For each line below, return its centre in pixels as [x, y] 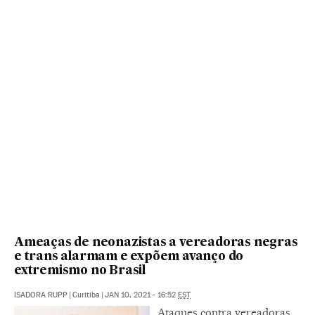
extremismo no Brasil [80, 271]
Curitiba [86, 295]
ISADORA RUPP [41, 295]
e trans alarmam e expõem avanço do [129, 257]
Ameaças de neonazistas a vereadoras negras [156, 243]
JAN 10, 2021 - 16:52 [141, 295]
